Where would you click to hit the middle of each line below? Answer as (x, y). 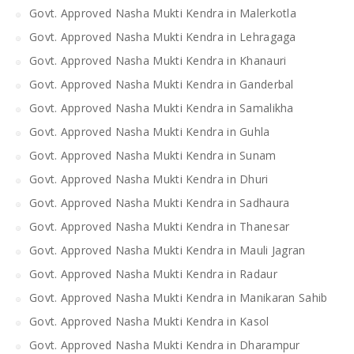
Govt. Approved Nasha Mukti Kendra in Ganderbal (162, 84)
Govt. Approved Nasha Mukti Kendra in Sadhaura (161, 202)
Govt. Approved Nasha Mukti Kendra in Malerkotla (165, 13)
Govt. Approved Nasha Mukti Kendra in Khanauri (158, 60)
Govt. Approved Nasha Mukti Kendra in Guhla (151, 131)
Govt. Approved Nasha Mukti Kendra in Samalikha (164, 107)
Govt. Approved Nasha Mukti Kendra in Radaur (155, 273)
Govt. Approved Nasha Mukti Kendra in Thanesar (161, 226)
